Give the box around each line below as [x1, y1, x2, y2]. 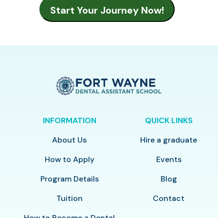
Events [156, 154, 182, 164]
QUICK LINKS [145, 115, 193, 126]
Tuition [56, 193, 83, 203]
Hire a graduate [140, 134, 198, 145]
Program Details [40, 173, 99, 184]
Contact [153, 193, 185, 203]
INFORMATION [42, 115, 96, 126]
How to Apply [44, 154, 94, 164]
